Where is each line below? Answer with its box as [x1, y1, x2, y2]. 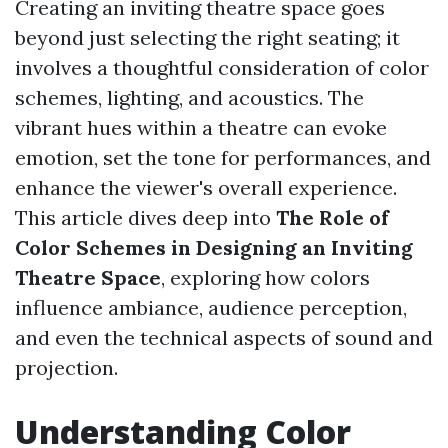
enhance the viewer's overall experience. [15, 175, 397, 200]
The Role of [276, 205, 389, 230]
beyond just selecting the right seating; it [15, 25, 400, 50]
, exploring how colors [161, 265, 370, 290]
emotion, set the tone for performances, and [15, 145, 431, 170]
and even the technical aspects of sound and [15, 325, 433, 350]
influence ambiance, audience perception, [15, 295, 407, 320]
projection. [15, 355, 118, 380]
